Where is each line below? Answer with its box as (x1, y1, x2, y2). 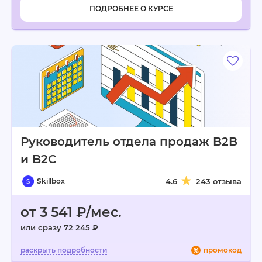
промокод (204, 246, 242, 254)
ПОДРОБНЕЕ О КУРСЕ (89, 4, 173, 13)
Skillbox (37, 177, 65, 185)
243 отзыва (196, 177, 242, 186)
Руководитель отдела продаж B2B (20, 135, 237, 149)
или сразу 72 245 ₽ (20, 223, 98, 232)
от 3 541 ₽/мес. (20, 204, 122, 220)
